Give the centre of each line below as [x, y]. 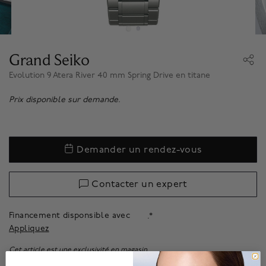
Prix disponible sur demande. [65, 100]
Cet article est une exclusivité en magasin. [79, 250]
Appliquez [29, 229]
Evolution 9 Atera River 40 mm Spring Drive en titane [110, 75]
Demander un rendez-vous [139, 150]
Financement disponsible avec [71, 216]
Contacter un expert [139, 185]
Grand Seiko [49, 60]
